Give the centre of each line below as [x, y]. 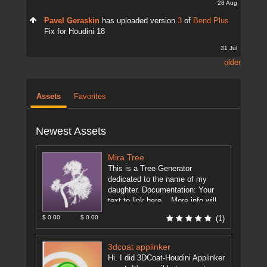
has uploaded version [139, 21]
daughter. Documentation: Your [161, 190]
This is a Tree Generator [150, 169]
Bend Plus [211, 21]
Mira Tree [126, 158]
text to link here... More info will [162, 201]
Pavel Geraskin [72, 21]
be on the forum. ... [142, 212]
